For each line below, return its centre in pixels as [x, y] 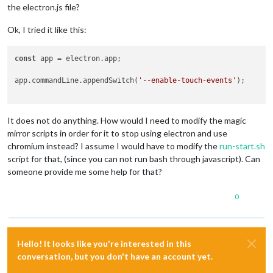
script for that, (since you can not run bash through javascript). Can [134, 159]
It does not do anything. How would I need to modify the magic [127, 121]
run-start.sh [242, 146]
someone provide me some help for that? [85, 172]
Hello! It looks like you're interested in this [104, 244]
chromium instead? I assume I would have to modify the [113, 146]
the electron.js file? [44, 7]
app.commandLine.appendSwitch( [77, 80]
